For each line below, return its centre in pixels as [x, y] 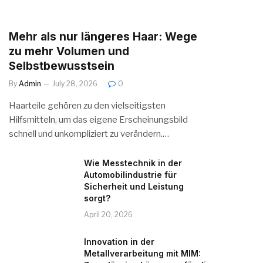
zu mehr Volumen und [69, 51]
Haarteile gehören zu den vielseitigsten [87, 105]
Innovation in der [119, 241]
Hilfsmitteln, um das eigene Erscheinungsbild [98, 119]
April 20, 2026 [108, 214]
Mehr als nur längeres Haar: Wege [103, 36]
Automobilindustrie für [130, 174]
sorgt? [97, 198]
